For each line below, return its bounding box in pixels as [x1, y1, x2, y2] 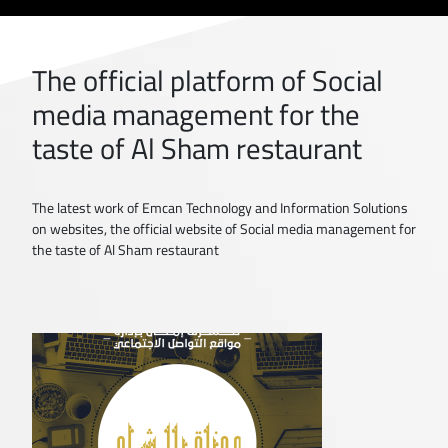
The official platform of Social [32, 53, 383, 107]
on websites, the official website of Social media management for [32, 215, 416, 242]
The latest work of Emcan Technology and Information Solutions [32, 194, 408, 221]
